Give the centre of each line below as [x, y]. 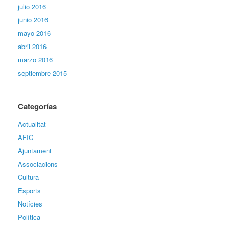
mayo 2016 [34, 33]
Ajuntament [35, 150]
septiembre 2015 [42, 73]
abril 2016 [32, 46]
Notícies [30, 203]
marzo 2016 [35, 59]
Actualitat [32, 124]
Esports [29, 190]
